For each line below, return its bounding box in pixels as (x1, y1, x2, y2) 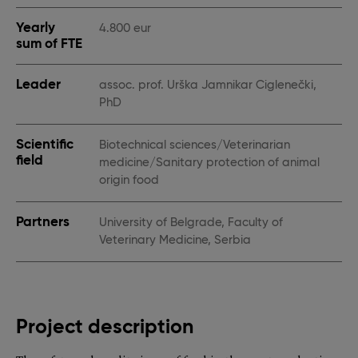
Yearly (16, 20, 55, 35)
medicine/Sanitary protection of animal (99, 156, 320, 169)
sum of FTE (16, 36, 82, 51)
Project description (16, 317, 193, 338)
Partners (16, 214, 70, 229)
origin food (99, 173, 159, 187)
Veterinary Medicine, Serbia (99, 233, 251, 247)
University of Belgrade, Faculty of (99, 216, 283, 229)
